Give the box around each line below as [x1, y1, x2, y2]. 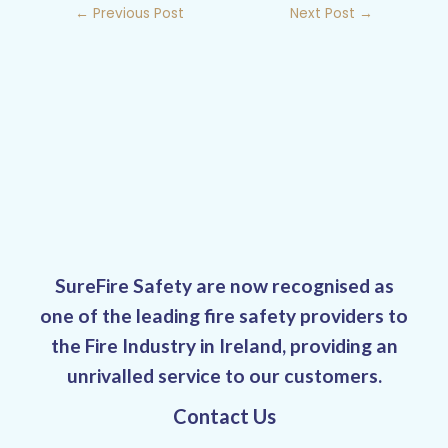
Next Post [289, 3, 359, 23]
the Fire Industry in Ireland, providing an [50, 334, 398, 358]
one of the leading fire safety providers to [40, 304, 408, 328]
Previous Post [89, 3, 185, 23]
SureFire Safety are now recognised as [54, 274, 394, 298]
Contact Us [172, 404, 276, 429]
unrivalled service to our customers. [66, 364, 382, 388]
